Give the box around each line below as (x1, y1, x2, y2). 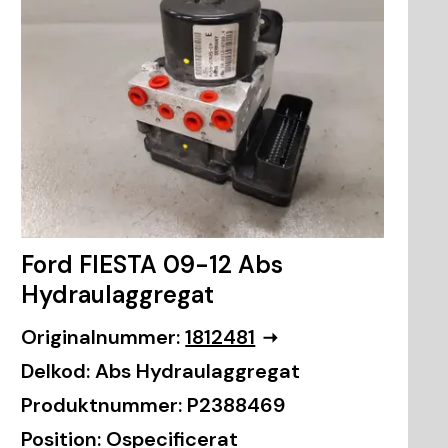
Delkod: (21, 358, 91, 385)
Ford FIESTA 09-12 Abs (21, 249, 284, 281)
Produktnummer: (21, 392, 183, 419)
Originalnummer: (21, 324, 181, 351)
